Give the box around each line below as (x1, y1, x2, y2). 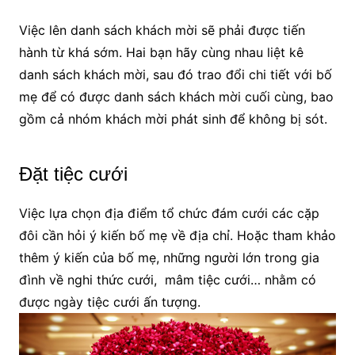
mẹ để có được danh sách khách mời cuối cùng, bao (18, 88, 334, 105)
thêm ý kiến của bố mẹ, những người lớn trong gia (18, 249, 319, 265)
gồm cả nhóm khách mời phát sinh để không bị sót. (18, 110, 327, 127)
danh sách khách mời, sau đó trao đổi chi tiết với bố (18, 66, 332, 82)
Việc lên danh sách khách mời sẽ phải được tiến (18, 21, 305, 38)
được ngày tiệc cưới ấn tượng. (18, 293, 200, 310)
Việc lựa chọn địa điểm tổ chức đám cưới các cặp (18, 204, 319, 221)
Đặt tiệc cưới (18, 162, 128, 185)
